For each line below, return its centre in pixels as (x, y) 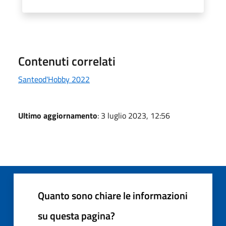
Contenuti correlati (67, 61)
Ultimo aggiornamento (58, 115)
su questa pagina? (76, 215)
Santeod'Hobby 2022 (54, 79)
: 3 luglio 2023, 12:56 (134, 115)
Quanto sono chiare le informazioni (113, 195)
